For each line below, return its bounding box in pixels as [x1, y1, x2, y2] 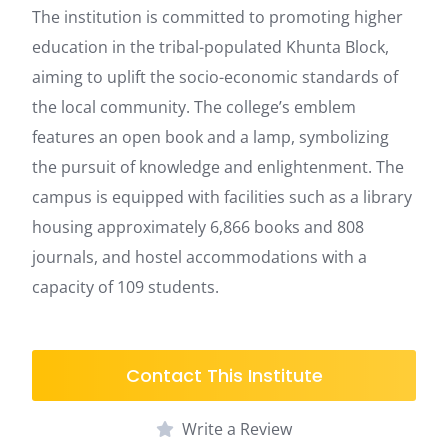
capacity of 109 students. [32, 276, 219, 299]
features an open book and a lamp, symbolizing [32, 126, 389, 149]
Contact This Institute [125, 363, 323, 389]
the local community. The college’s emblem [32, 96, 356, 119]
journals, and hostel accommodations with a [32, 246, 367, 269]
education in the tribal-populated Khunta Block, [32, 36, 389, 59]
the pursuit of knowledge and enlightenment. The [32, 156, 404, 179]
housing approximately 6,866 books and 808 [32, 216, 364, 239]
